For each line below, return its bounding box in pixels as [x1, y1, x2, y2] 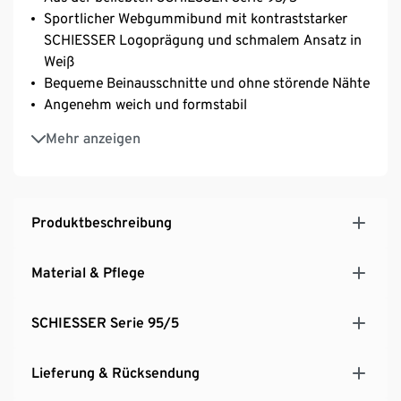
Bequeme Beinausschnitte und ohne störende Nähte [44, 73, 370, 91]
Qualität [44, 141, 94, 159]
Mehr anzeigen [46, 129, 141, 147]
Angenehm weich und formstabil [44, 95, 247, 113]
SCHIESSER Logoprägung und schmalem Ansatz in [44, 30, 362, 48]
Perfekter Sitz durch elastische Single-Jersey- [44, 120, 330, 138]
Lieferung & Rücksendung [31, 363, 200, 381]
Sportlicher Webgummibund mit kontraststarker [44, 9, 347, 27]
